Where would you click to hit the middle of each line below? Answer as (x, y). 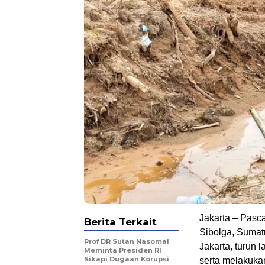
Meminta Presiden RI (123, 251)
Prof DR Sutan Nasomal (127, 242)
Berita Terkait (120, 222)
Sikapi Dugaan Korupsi (127, 259)
